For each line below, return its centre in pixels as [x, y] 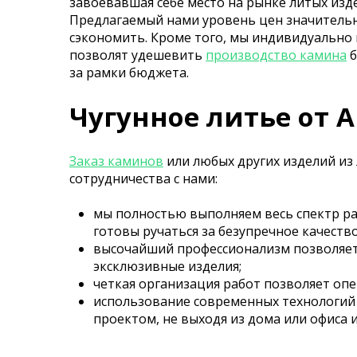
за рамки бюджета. [129, 72]
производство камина [276, 55]
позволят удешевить [137, 55]
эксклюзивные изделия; [167, 266]
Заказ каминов [116, 161]
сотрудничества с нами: [143, 178]
